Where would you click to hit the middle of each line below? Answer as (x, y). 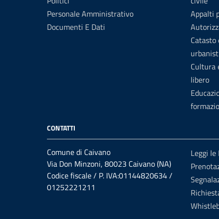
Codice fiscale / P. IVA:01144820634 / (110, 175)
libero (200, 79)
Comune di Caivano (79, 152)
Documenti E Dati (76, 27)
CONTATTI (61, 128)
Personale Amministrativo (90, 13)
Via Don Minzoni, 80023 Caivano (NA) (109, 164)
